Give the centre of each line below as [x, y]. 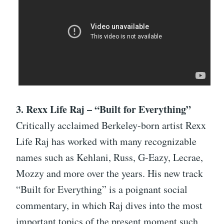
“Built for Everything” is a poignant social [102, 189]
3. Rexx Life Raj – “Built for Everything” [103, 109]
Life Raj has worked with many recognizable [106, 141]
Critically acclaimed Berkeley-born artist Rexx [111, 125]
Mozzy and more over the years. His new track [109, 173]
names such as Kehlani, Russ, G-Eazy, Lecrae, [109, 157]
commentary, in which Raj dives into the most [109, 205]
